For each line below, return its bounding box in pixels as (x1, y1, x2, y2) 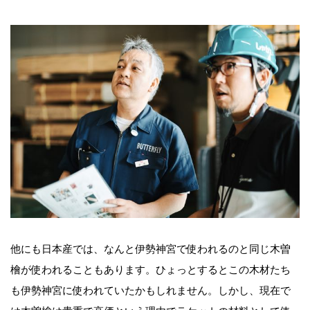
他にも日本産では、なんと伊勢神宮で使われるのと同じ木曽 (10, 243, 291, 255)
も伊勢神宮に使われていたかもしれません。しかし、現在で (10, 284, 291, 297)
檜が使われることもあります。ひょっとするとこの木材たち (10, 264, 291, 276)
